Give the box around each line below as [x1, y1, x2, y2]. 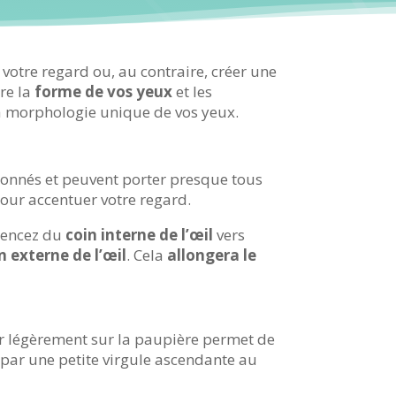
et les [172, 81, 213, 103]
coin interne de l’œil [65, 225, 214, 246]
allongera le [167, 245, 257, 266]
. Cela [126, 245, 168, 266]
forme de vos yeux [34, 81, 173, 103]
